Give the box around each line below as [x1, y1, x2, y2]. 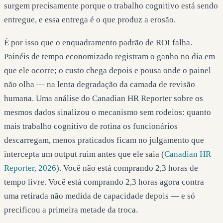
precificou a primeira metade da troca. [4, 205, 138, 215]
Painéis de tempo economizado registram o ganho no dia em [4, 51, 215, 61]
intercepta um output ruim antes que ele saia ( [4, 149, 164, 159]
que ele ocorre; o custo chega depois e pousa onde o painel [4, 65, 211, 75]
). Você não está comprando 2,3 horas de [56, 163, 198, 173]
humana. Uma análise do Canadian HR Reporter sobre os [4, 93, 203, 103]
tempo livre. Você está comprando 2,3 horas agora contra [4, 177, 204, 187]
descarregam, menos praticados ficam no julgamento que [4, 135, 204, 145]
